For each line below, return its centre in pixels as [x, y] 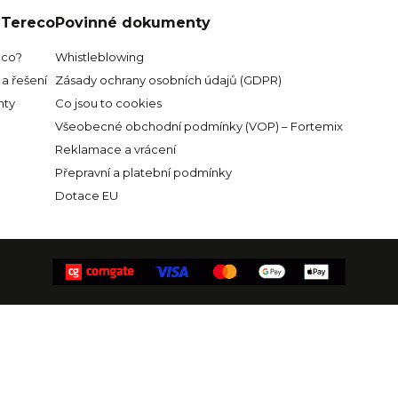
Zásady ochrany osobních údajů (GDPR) [168, 80]
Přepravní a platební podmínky [143, 172]
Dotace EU [87, 195]
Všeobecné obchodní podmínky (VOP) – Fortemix [199, 126]
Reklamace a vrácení [115, 149]
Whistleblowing [99, 57]
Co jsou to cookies [108, 103]
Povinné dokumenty [133, 23]
